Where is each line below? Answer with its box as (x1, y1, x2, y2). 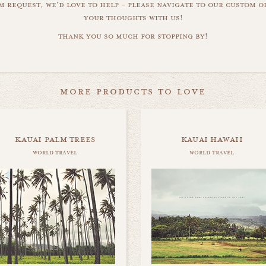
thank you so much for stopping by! (58, 31, 208, 42)
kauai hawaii (180, 133, 243, 145)
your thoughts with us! (83, 12, 183, 23)
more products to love (60, 84, 206, 98)
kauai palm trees (15, 133, 96, 145)
